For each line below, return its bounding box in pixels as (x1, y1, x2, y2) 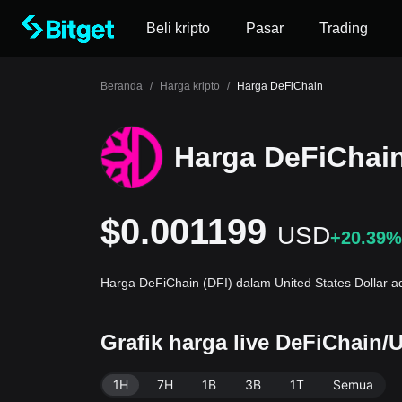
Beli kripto (146, 21, 210, 36)
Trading (319, 21, 368, 36)
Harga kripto (160, 80, 220, 92)
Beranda (100, 80, 143, 92)
